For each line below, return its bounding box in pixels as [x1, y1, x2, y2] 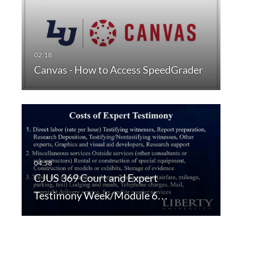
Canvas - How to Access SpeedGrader [33, 63, 203, 77]
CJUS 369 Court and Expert [33, 171, 158, 185]
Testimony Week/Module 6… [33, 189, 168, 202]
